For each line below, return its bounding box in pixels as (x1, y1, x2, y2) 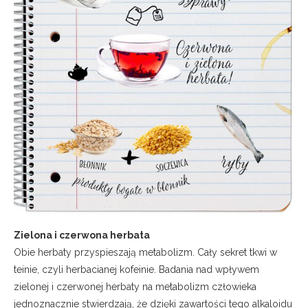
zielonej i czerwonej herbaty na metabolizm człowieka (14, 280, 256, 292)
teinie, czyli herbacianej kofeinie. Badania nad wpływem (14, 263, 259, 275)
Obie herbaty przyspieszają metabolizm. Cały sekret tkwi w (14, 246, 277, 258)
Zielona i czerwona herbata (14, 229, 150, 241)
